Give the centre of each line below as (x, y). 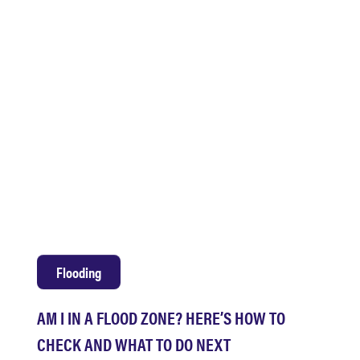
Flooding (79, 272)
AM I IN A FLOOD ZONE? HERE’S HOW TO (161, 317)
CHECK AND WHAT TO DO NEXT (134, 344)
